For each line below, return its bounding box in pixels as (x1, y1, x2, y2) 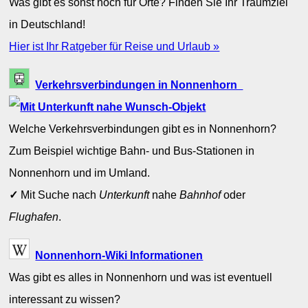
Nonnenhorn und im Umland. (9, 166, 151, 179)
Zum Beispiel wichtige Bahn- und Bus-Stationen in (9, 144, 255, 157)
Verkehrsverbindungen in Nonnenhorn (35, 78, 243, 91)
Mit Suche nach (18, 188, 100, 201)
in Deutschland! (9, 17, 86, 30)
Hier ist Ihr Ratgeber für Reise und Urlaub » (9, 39, 220, 52)
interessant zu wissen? (9, 293, 121, 306)
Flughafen (9, 210, 59, 223)
